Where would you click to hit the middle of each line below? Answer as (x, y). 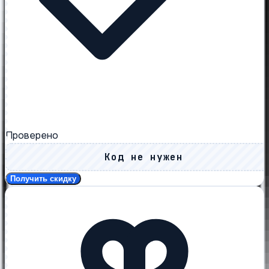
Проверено (32, 136)
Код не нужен (144, 157)
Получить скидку (43, 179)
